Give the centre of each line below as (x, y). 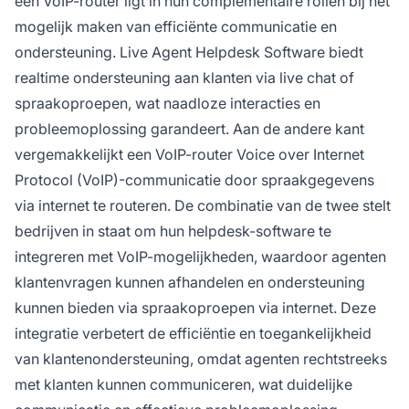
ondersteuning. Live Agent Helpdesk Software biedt (189, 52)
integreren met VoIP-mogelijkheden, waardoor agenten (200, 257)
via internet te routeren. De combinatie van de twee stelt (203, 206)
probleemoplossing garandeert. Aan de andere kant (189, 129)
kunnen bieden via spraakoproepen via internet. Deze (195, 308)
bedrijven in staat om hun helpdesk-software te (173, 231)
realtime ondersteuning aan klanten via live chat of (184, 78)
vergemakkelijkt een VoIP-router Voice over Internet (189, 155)
